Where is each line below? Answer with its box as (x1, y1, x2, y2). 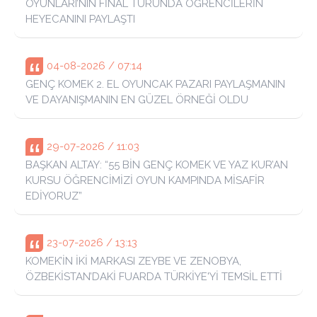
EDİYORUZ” (25, 190, 82, 203)
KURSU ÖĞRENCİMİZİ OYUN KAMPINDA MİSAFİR (25, 174, 265, 188)
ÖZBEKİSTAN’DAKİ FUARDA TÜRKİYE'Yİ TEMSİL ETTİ (25, 270, 282, 284)
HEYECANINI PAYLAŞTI (25, 13, 135, 26)
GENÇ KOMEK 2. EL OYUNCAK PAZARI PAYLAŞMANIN (25, 78, 285, 91)
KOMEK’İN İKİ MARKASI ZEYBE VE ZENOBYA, (25, 255, 241, 268)
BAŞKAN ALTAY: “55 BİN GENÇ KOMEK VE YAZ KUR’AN (25, 158, 288, 172)
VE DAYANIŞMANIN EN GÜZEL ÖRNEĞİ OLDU (25, 93, 248, 107)
